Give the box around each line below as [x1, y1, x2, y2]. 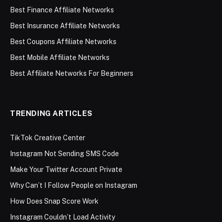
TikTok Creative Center [10, 134, 85, 142]
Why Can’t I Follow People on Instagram [10, 181, 137, 190]
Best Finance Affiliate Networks [10, 6, 114, 14]
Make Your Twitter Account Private [10, 166, 122, 174]
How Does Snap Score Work [10, 197, 99, 206]
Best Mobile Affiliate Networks [10, 54, 110, 62]
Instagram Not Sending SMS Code [10, 150, 119, 158]
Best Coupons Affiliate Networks [10, 38, 116, 46]
